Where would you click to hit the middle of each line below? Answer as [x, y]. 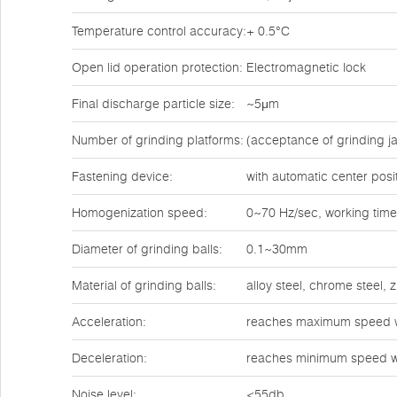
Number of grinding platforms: [158, 140]
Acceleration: [109, 322]
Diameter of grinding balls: [147, 249]
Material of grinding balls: [144, 285]
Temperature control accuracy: [159, 31]
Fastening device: [122, 176]
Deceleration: [109, 358]
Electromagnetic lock [306, 67]
